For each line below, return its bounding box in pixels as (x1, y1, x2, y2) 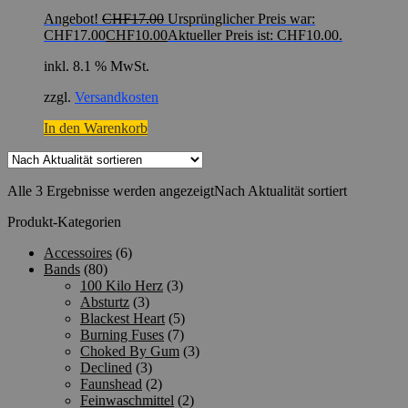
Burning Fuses (80, 327, 164, 343)
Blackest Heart (80, 311, 165, 327)
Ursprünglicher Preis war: (168, 11, 315, 27)
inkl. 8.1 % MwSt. (44, 58, 149, 75)
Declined (80, 360, 132, 376)
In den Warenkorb (44, 120, 148, 137)
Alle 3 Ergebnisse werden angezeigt (7, 183, 214, 199)
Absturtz (80, 294, 129, 311)
